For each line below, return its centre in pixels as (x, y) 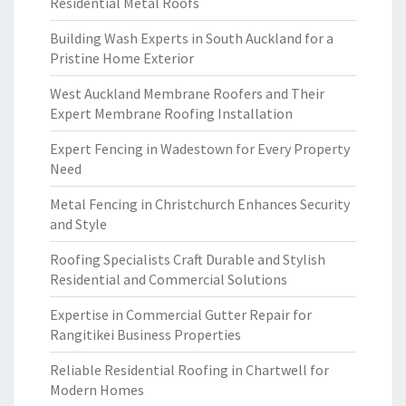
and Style (78, 224)
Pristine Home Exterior (122, 58)
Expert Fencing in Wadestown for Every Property (200, 149)
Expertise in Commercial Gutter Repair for (181, 314)
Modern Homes (97, 390)
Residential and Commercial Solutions (169, 279)
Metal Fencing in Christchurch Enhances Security (200, 204)
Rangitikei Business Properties (145, 334)
